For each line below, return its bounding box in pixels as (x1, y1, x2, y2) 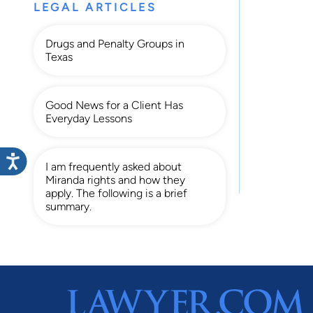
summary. (45, 199, 92, 213)
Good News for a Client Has (45, 98, 183, 112)
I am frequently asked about (45, 159, 182, 173)
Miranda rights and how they (45, 173, 185, 187)
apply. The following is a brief (45, 186, 187, 200)
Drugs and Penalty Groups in (45, 36, 184, 50)
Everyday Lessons (45, 111, 132, 125)
